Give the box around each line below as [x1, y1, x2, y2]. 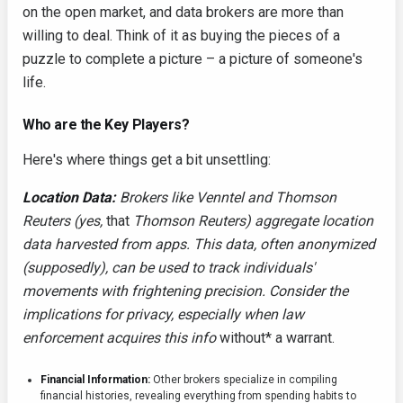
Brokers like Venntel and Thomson [116, 189, 336, 206]
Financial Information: [40, 373, 150, 386]
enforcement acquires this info [22, 329, 219, 346]
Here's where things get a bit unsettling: [22, 151, 271, 168]
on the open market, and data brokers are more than [22, 4, 344, 21]
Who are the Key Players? [22, 116, 190, 133]
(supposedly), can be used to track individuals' [22, 259, 315, 276]
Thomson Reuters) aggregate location [130, 212, 373, 229]
